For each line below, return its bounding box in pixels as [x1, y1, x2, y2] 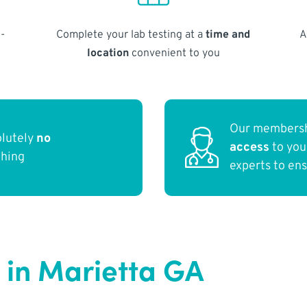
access [230, 140, 270, 156]
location [86, 46, 129, 60]
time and [206, 27, 251, 42]
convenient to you [128, 46, 220, 60]
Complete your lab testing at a [56, 27, 206, 42]
